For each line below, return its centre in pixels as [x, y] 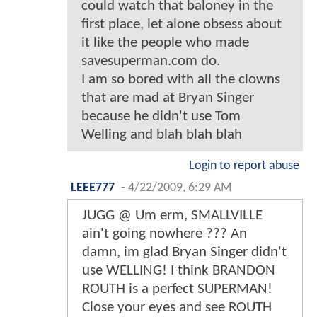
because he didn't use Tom [161, 116]
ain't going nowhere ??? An [165, 234]
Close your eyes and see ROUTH [177, 307]
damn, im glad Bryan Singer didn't [184, 252]
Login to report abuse [244, 166]
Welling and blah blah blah [162, 134]
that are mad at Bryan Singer [168, 98]
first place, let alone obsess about [181, 24]
